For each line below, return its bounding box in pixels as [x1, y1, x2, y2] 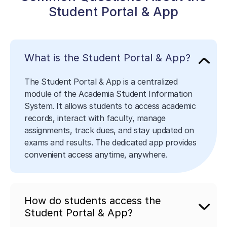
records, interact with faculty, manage [24, 113, 166, 124]
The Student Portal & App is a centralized [24, 77, 178, 87]
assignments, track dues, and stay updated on [24, 125, 194, 136]
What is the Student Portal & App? [24, 51, 191, 64]
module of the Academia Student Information [24, 89, 193, 99]
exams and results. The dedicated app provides [24, 137, 197, 148]
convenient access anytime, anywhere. [24, 149, 167, 160]
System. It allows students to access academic [24, 101, 196, 111]
